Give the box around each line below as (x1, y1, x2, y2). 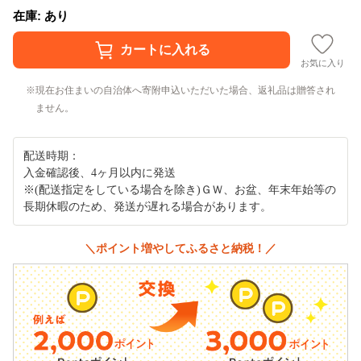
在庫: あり (13, 8, 68, 23)
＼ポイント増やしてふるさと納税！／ (85, 241, 276, 255)
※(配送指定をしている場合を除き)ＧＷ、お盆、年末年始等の (23, 183, 336, 196)
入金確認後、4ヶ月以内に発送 (23, 166, 176, 179)
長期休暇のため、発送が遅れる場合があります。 (23, 200, 272, 213)
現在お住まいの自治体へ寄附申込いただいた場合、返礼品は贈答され (35, 84, 335, 96)
